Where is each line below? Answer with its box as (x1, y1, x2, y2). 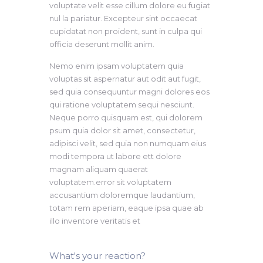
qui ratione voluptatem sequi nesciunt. (49, 99, 194, 109)
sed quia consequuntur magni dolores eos (49, 86, 210, 96)
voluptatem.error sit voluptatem (49, 177, 171, 187)
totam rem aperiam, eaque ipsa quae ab (49, 203, 204, 213)
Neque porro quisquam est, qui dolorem (49, 112, 203, 122)
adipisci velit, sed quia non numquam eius (49, 138, 206, 148)
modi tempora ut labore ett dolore (49, 151, 181, 161)
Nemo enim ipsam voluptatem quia (49, 60, 184, 70)
